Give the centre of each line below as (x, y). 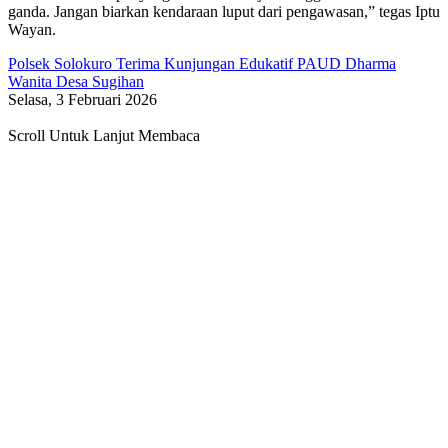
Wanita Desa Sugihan (76, 82)
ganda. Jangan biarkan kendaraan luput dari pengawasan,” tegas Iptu (224, 12)
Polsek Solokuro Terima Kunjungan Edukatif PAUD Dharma (202, 64)
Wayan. (32, 30)
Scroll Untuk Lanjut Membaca (104, 136)
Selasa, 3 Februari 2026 (82, 100)
